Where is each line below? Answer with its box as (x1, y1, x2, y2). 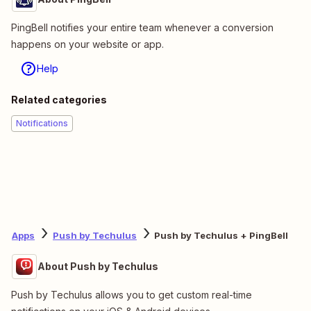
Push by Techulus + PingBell (154, 230, 288, 242)
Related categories (11, 93, 107, 106)
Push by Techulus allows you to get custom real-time (11, 288, 252, 301)
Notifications (16, 117, 68, 128)
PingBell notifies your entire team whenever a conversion (11, 21, 274, 33)
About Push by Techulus (37, 260, 158, 272)
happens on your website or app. (11, 37, 164, 50)
